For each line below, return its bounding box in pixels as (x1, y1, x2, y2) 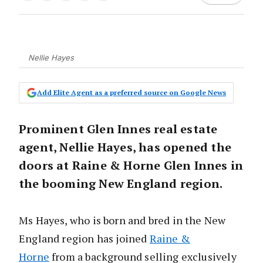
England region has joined (19, 231, 150, 246)
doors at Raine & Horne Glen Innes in (19, 157, 244, 174)
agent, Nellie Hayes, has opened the (19, 139, 232, 156)
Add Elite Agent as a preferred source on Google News (37, 88, 226, 97)
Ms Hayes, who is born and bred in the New (19, 213, 226, 228)
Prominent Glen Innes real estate (19, 121, 218, 137)
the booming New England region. (19, 176, 223, 192)
